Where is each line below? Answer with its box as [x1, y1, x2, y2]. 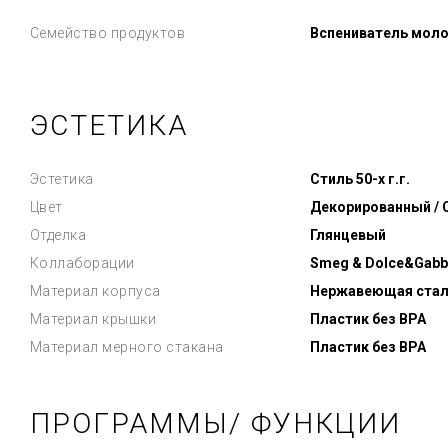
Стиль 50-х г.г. [309, 171, 410, 187]
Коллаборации [29, 255, 135, 271]
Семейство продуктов [29, 25, 185, 41]
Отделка [29, 227, 86, 243]
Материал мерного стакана [29, 339, 224, 355]
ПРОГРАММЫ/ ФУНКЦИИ [29, 407, 401, 440]
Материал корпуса [29, 283, 161, 299]
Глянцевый [309, 227, 386, 243]
